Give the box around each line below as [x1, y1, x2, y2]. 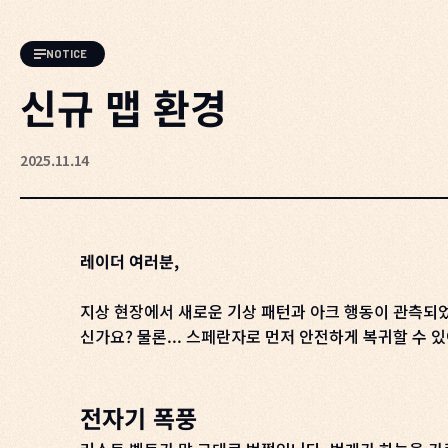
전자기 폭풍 [80, 400, 197, 435]
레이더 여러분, [80, 249, 179, 273]
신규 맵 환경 [20, 78, 227, 136]
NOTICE [46, 47, 87, 60]
